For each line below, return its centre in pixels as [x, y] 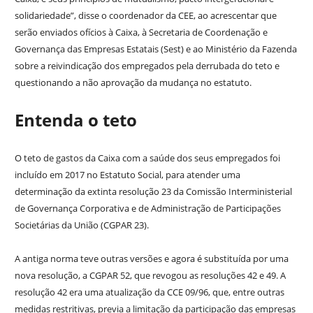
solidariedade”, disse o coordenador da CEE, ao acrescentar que [145, 16]
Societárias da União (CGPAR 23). [81, 225]
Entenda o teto [75, 120]
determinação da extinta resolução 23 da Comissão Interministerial [153, 192]
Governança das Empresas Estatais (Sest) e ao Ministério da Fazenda [155, 49]
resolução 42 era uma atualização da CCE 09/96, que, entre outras [149, 292]
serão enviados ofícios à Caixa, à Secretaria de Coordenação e [141, 32]
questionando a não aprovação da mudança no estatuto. [133, 83]
